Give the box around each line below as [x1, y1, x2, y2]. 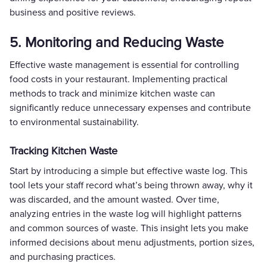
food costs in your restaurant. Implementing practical [10, 73, 228, 85]
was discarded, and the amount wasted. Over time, [10, 193, 219, 206]
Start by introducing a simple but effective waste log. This [10, 164, 247, 177]
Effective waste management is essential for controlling [10, 58, 239, 71]
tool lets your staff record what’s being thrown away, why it [10, 179, 253, 191]
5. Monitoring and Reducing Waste [10, 33, 224, 51]
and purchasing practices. [10, 250, 116, 263]
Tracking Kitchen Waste [10, 144, 117, 157]
